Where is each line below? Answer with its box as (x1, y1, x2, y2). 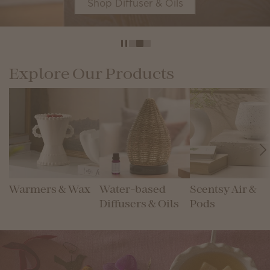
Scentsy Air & (190, 186, 257, 195)
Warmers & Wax (9, 186, 90, 195)
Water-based (99, 186, 166, 195)
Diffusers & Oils (99, 200, 179, 209)
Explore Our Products (9, 68, 174, 81)
